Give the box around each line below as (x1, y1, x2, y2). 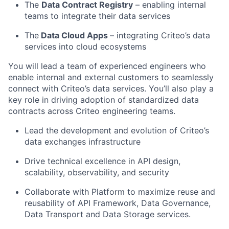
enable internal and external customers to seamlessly (8, 72, 214, 82)
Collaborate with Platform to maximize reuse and (25, 186, 215, 197)
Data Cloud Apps (39, 30, 110, 40)
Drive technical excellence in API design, (25, 155, 180, 166)
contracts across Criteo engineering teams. (8, 105, 175, 116)
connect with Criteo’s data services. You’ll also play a (8, 83, 214, 94)
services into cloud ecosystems (25, 41, 146, 52)
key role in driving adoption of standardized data (8, 94, 199, 105)
